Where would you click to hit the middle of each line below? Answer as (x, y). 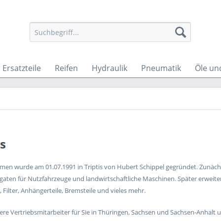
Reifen (66, 68)
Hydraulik (110, 68)
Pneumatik (161, 68)
